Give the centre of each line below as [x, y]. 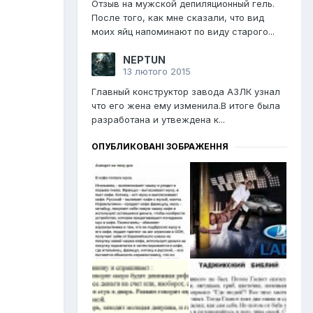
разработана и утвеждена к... [158, 120]
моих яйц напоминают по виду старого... [183, 32]
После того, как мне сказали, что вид [178, 18]
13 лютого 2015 [157, 72]
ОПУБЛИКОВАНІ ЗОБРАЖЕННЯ [160, 147]
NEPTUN [144, 60]
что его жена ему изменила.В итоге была [186, 106]
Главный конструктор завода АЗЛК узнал [186, 92]
